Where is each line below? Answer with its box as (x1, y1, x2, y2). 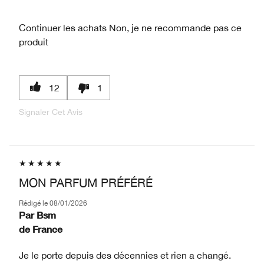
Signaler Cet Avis (19, 107, 82, 117)
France (32, 223, 62, 235)
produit (19, 36, 48, 47)
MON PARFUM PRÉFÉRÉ (19, 175, 153, 189)
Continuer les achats (19, 22, 107, 33)
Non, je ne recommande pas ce (107, 22, 242, 33)
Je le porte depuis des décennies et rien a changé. (19, 249, 231, 260)
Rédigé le (19, 199, 49, 207)
